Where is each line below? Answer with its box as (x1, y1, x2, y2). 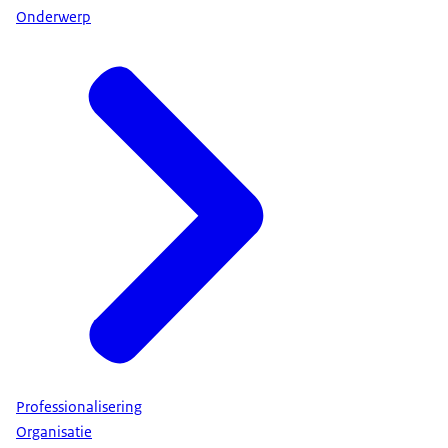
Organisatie (16, 421, 92, 442)
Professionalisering (16, 397, 142, 418)
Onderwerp (16, 7, 91, 28)
